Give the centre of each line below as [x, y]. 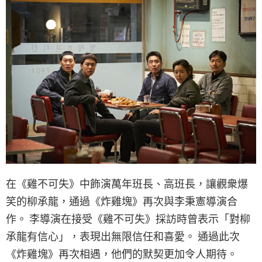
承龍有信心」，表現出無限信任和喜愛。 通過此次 [123, 237]
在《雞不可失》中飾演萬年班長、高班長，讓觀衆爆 [127, 184]
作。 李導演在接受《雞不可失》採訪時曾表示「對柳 [128, 219]
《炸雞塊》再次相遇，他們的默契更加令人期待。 [122, 254]
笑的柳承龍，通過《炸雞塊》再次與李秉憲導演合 [122, 202]
